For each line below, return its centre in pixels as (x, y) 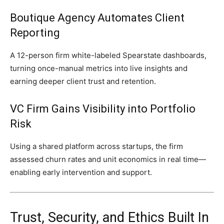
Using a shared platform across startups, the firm (96, 146)
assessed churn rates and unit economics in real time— (108, 159)
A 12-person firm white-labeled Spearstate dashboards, (108, 55)
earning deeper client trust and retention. (83, 81)
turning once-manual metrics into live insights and (99, 68)
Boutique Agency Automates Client (97, 18)
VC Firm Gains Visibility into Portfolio (103, 109)
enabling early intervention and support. (81, 172)
